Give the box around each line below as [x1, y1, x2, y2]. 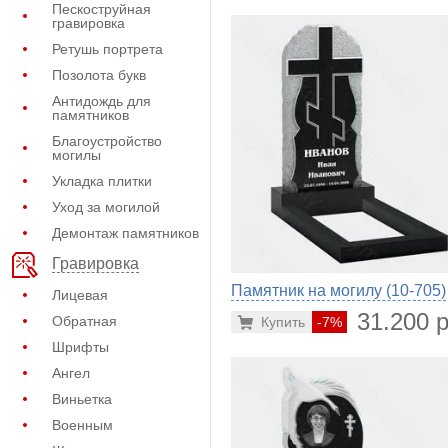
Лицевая [52, 287, 108, 303]
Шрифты [52, 339, 109, 355]
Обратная [52, 313, 117, 329]
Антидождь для [52, 93, 151, 109]
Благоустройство [52, 133, 162, 149]
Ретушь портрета [52, 41, 163, 57]
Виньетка [52, 391, 112, 407]
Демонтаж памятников [52, 225, 199, 241]
